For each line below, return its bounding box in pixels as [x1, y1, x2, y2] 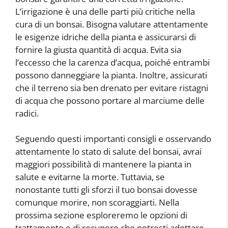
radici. [15, 107, 39, 119]
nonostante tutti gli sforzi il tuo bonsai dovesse [15, 184, 197, 196]
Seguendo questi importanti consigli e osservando [15, 133, 211, 145]
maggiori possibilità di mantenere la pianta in [15, 158, 191, 170]
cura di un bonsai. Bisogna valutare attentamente [15, 18, 208, 30]
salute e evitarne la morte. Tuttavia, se [15, 171, 165, 183]
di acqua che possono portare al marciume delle [15, 94, 205, 106]
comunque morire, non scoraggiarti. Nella [15, 196, 179, 209]
